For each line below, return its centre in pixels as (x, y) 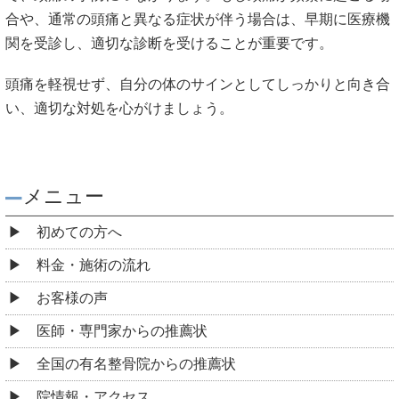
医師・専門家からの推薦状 (122, 330)
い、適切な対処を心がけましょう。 (119, 109)
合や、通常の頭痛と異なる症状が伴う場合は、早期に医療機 (198, 20)
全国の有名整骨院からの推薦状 (136, 363)
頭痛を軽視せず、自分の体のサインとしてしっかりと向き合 (198, 85)
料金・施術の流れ (94, 265)
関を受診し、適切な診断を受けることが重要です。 (169, 44)
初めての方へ (79, 232)
